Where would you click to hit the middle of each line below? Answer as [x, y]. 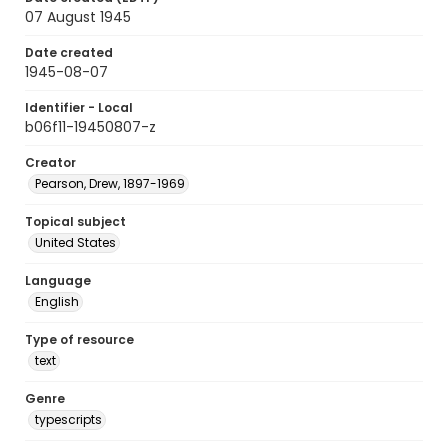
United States [75, 242]
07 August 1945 [78, 17]
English [57, 301]
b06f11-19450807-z [90, 127]
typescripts [68, 419]
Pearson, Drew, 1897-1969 [110, 183]
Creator [50, 162]
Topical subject [75, 221]
